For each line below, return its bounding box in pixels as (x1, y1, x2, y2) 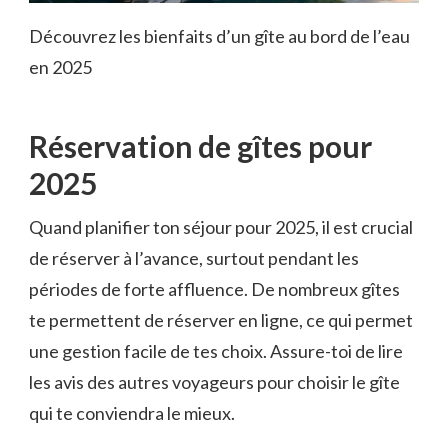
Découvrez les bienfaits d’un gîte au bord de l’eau (29, 24, 410, 47)
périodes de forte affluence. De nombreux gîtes (29, 277, 400, 300)
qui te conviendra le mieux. (29, 401, 235, 424)
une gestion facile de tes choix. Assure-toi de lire (29, 339, 403, 362)
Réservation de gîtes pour (29, 127, 372, 164)
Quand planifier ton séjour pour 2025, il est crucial (29, 215, 413, 238)
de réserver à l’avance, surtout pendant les (29, 246, 359, 269)
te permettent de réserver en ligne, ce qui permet (29, 308, 413, 331)
